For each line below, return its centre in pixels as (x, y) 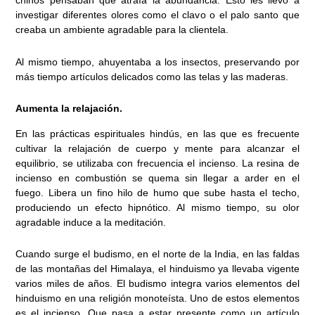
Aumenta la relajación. (69, 109)
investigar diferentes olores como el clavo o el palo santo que (157, 15)
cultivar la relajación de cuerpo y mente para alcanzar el (157, 148)
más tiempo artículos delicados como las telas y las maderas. (152, 76)
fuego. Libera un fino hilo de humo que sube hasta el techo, (157, 192)
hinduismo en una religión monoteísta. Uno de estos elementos (157, 298)
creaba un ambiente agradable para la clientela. (122, 30)
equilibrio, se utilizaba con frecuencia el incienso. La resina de (157, 163)
